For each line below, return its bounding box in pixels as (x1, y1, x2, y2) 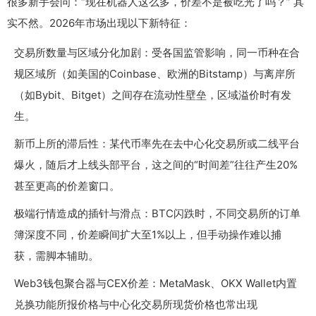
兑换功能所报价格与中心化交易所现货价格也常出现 (14, 297, 257, 311)
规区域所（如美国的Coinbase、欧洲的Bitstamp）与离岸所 (14, 66, 296, 80)
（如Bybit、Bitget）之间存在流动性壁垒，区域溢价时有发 (14, 87, 291, 102)
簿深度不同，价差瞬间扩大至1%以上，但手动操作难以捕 (14, 227, 281, 241)
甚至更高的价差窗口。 (14, 178, 120, 193)
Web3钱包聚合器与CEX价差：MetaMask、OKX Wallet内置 (14, 276, 297, 290)
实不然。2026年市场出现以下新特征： (7, 16, 191, 30)
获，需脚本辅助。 (14, 248, 99, 262)
